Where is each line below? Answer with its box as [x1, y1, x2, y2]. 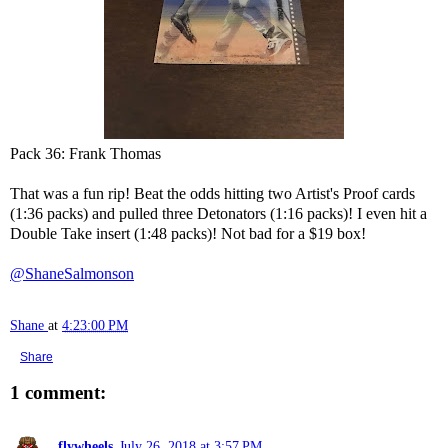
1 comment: [10, 382, 106, 403]
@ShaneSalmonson [10, 265, 134, 282]
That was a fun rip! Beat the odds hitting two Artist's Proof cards [10, 185, 415, 202]
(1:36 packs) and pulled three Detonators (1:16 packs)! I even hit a [10, 205, 427, 222]
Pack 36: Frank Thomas [10, 145, 161, 162]
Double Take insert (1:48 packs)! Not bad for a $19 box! [10, 225, 370, 242]
